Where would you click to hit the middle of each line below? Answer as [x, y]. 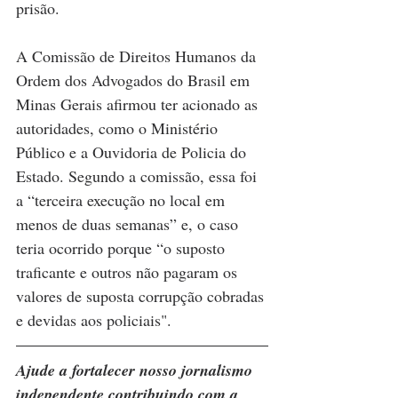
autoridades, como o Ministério [119, 127]
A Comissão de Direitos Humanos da [138, 56]
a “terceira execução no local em [123, 199]
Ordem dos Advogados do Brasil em [135, 80]
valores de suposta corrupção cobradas [142, 295]
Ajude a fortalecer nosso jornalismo [136, 370]
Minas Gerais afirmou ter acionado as [139, 103]
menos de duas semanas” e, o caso [129, 223]
